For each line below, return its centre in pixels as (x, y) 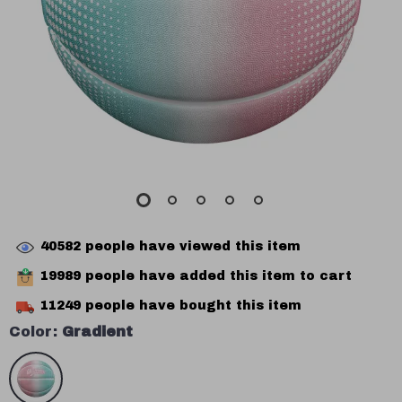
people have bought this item (191, 306)
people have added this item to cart (216, 276)
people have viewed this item (191, 247)
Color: (33, 332)
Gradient (97, 332)
